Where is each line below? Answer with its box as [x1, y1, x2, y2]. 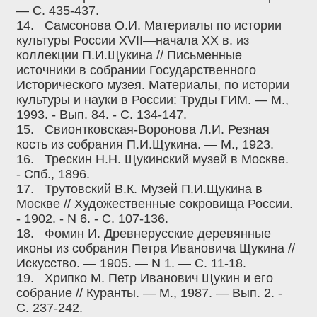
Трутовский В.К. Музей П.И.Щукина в [45, 182, 263, 197]
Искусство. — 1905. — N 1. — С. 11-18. [16, 256, 246, 271]
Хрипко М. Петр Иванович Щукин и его [45, 271, 273, 286]
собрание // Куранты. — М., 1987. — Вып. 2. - [16, 286, 282, 301]
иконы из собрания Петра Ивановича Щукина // [16, 241, 295, 256]
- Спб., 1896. [16, 167, 90, 182]
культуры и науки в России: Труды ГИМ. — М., [16, 93, 289, 108]
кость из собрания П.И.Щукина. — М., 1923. [16, 137, 274, 152]
